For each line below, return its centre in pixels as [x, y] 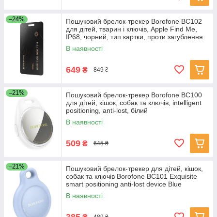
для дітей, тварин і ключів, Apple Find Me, [132, 29]
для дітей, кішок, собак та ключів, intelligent [134, 103]
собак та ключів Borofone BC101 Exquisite [132, 177]
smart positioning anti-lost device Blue [124, 184]
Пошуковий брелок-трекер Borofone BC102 [134, 22]
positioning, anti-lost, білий [107, 111]
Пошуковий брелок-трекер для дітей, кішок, [134, 169]
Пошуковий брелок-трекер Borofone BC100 [134, 95]
